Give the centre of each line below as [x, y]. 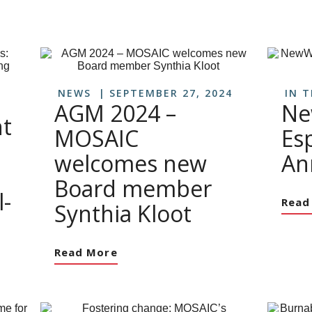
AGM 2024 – [115, 113]
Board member [133, 188]
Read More [86, 252]
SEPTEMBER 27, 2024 [171, 93]
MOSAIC [96, 138]
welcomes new [131, 163]
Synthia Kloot [123, 213]
